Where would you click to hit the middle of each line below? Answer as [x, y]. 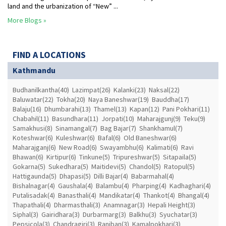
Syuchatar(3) [178, 215]
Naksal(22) [164, 90]
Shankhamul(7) [161, 128]
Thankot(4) [159, 195]
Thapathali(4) [32, 205]
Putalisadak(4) [34, 195]
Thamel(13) [110, 109]
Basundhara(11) [75, 119]
